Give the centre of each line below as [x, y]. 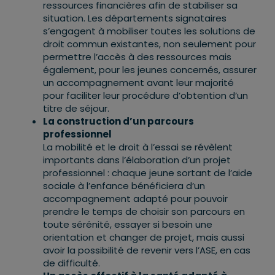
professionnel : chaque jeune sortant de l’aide [148, 173]
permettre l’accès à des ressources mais [137, 57]
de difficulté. [72, 263]
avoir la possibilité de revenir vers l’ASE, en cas [147, 250]
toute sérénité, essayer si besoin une [128, 225]
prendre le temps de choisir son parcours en [144, 212]
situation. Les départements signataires [135, 18]
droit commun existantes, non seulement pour [149, 44]
